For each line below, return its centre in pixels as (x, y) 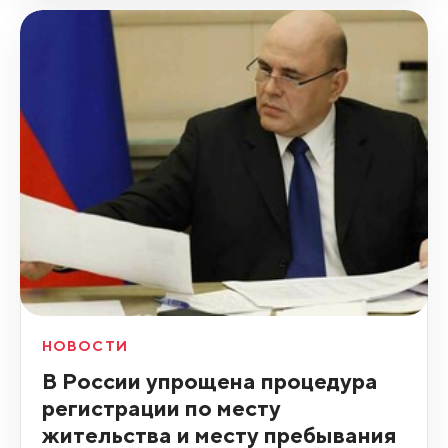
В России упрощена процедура (209, 380)
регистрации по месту (161, 407)
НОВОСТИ (84, 345)
